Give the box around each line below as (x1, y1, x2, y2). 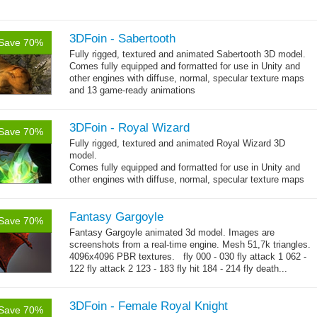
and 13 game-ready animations (69, 85, 195, 96)
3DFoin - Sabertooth (69, 32, 175, 45)
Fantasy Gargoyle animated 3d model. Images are (69, 227, 275, 238)
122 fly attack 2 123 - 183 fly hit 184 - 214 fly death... (69, 263, 287, 274)
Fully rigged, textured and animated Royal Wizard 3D (69, 138, 285, 149)
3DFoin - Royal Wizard (69, 121, 190, 134)
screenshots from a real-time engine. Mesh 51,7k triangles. (69, 239, 311, 250)
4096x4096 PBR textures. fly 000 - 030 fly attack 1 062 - (69, 251, 306, 262)
